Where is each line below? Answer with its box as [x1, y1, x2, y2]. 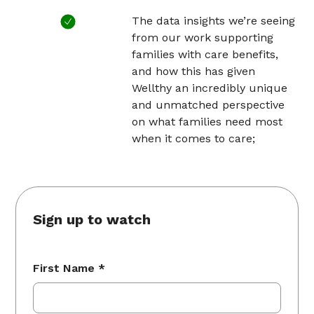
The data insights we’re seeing [132, 14, 296, 28]
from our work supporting [132, 31, 274, 45]
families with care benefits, [132, 48, 279, 62]
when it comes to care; [132, 132, 256, 146]
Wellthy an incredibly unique [132, 81, 288, 95]
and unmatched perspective [132, 98, 285, 112]
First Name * [33, 261, 106, 275]
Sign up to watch [33, 211, 151, 228]
